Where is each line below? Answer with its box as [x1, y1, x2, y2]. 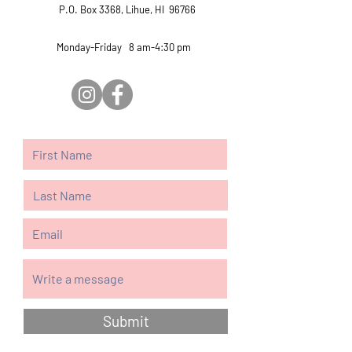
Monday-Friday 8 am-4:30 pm [57, 41, 191, 53]
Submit [102, 312, 149, 330]
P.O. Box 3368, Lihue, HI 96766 [59, 3, 196, 16]
